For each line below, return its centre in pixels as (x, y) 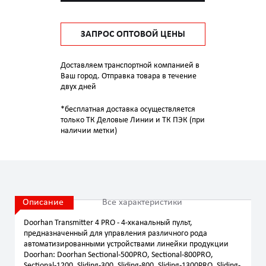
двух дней (78, 87)
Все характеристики (142, 202)
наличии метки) (89, 131)
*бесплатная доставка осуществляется (128, 110)
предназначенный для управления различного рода (115, 234)
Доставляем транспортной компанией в (130, 66)
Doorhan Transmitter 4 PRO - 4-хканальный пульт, (108, 223)
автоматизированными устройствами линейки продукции (126, 244)
